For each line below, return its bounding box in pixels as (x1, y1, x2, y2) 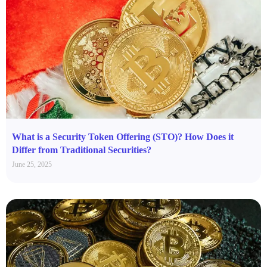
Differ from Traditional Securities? (12, 144, 151, 155)
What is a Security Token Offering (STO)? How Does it (12, 131, 234, 142)
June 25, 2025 (12, 160, 52, 169)
